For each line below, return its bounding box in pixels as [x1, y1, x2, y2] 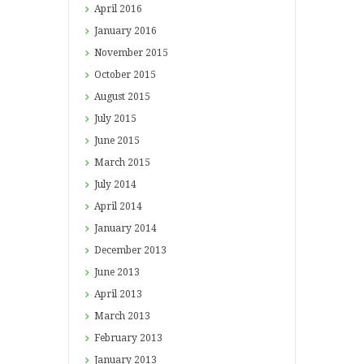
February [93, 331, 140, 344]
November [93, 46, 145, 58]
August [93, 90, 128, 102]
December [93, 244, 144, 256]
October [93, 68, 133, 80]
